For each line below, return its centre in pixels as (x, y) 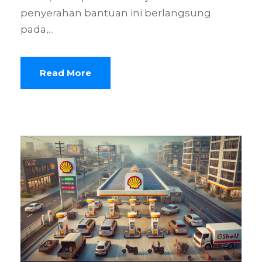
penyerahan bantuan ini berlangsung (116, 13)
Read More (65, 73)
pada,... (37, 29)
